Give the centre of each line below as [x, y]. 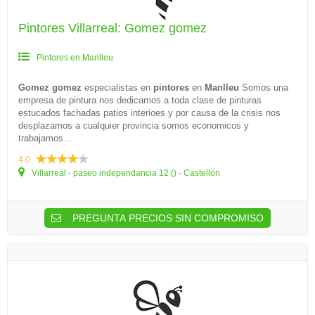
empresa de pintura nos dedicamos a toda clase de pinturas [140, 100]
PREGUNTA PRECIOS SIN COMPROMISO [167, 218]
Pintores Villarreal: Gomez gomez [112, 28]
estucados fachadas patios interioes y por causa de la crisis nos [149, 113]
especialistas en [117, 88]
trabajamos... [45, 138]
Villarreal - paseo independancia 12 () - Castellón [125, 173]
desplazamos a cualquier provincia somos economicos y [134, 126]
